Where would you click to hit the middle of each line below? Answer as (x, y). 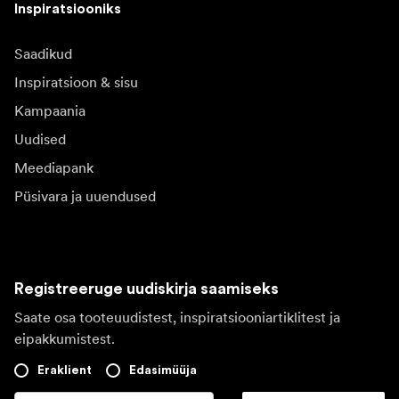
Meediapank (54, 167)
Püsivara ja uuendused (85, 195)
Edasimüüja (163, 370)
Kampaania (50, 110)
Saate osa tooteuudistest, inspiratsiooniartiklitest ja (177, 317)
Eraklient (65, 370)
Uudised (40, 138)
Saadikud (43, 53)
